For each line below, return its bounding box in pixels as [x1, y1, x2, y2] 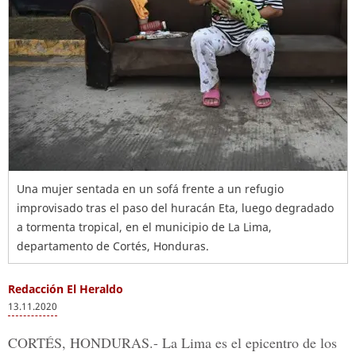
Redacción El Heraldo [8, 281, 123, 296]
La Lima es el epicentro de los [158, 333, 337, 352]
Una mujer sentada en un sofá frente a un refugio [17, 181, 284, 196]
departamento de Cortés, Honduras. [17, 238, 209, 253]
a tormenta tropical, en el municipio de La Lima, [17, 219, 272, 234]
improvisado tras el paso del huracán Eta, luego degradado [17, 200, 334, 215]
